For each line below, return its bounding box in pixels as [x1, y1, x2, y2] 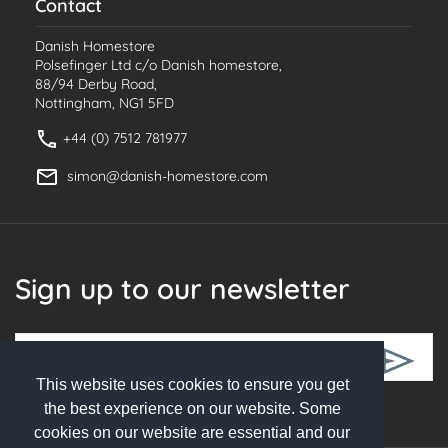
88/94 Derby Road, [35, 74, 157, 93]
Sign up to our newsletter [15, 270, 350, 306]
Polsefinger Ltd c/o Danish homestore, [35, 55, 282, 74]
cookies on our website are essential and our [34, 424, 350, 442]
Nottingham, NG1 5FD [35, 93, 174, 112]
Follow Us [15, 394, 98, 418]
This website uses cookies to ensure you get [35, 376, 349, 394]
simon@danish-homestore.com [67, 166, 268, 185]
